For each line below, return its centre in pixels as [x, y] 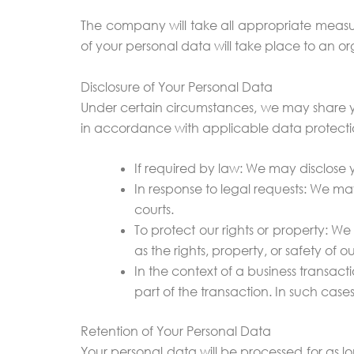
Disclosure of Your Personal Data [177, 87]
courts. [154, 210]
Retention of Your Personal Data [176, 331]
